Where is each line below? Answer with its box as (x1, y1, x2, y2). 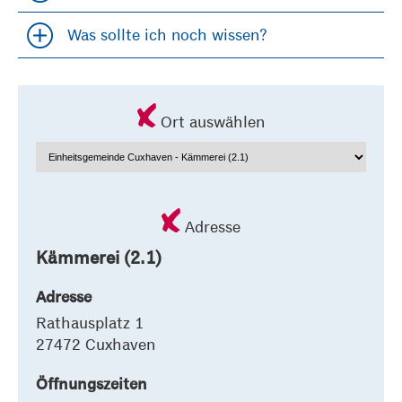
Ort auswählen (161, 111, 265, 131)
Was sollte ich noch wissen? (67, 25, 267, 45)
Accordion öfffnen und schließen (27, 35, 259, 55)
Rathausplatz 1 (36, 312, 144, 332)
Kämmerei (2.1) (36, 246, 162, 267)
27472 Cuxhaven (36, 334, 155, 354)
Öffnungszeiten (36, 374, 147, 393)
